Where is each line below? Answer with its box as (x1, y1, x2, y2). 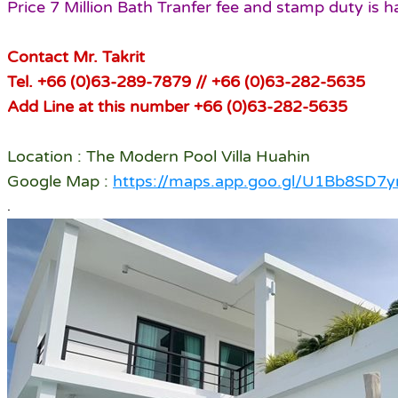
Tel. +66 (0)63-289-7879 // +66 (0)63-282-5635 (7, 72, 365, 92)
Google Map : (7, 171, 113, 192)
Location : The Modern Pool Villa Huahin (7, 147, 310, 167)
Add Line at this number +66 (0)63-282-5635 (7, 97, 347, 117)
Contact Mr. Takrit (7, 47, 145, 68)
